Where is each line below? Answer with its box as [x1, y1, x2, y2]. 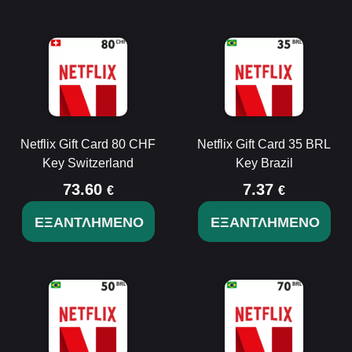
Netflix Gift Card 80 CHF [20, 137, 156, 151]
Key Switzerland [42, 156, 134, 170]
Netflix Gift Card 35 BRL [197, 137, 331, 151]
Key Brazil [235, 156, 293, 170]
